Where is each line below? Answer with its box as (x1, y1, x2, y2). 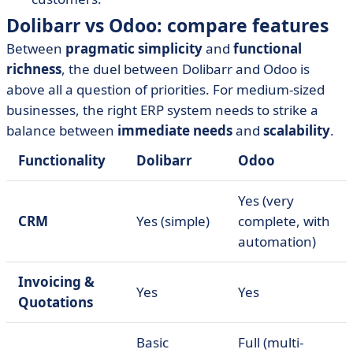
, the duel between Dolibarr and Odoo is (61, 60, 310, 78)
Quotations (18, 293, 93, 311)
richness (6, 60, 61, 78)
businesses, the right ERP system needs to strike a (6, 101, 318, 119)
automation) (238, 232, 316, 251)
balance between (6, 121, 117, 139)
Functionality (18, 151, 106, 169)
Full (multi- (238, 333, 303, 351)
